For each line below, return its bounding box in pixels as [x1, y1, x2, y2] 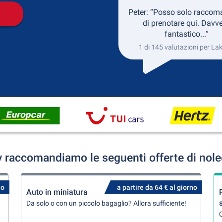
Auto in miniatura [26, 187, 88, 197]
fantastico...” [164, 29, 209, 39]
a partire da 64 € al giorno [116, 183, 197, 191]
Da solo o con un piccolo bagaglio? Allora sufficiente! [26, 199, 187, 207]
